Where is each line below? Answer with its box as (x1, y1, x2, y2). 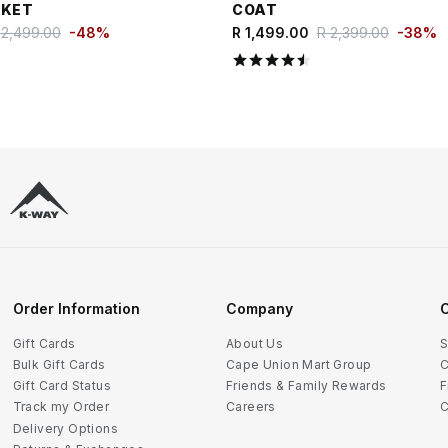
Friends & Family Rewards (226, 378, 387, 394)
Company (226, 300, 293, 317)
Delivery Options (12, 420, 118, 436)
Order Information (12, 300, 140, 317)
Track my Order (12, 399, 110, 415)
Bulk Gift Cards (12, 356, 106, 372)
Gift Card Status (12, 378, 111, 394)
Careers (226, 399, 276, 415)
